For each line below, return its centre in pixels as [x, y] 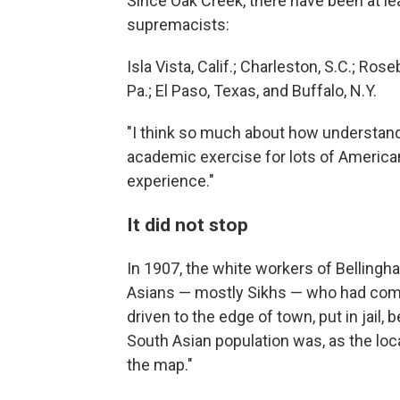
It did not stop [187, 225]
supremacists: [178, 25]
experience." [171, 181]
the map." [160, 365]
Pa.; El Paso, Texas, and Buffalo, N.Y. [252, 91]
